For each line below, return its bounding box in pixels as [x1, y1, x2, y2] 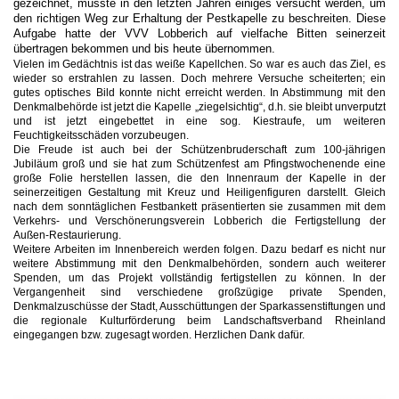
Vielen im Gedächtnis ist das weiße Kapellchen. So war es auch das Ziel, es [13, 58, 386, 70]
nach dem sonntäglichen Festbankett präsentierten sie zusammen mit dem [13, 200, 386, 213]
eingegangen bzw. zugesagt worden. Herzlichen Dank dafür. [13, 329, 305, 341]
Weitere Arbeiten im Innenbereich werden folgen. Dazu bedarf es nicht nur [13, 243, 386, 256]
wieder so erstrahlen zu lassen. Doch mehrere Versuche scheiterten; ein [13, 72, 386, 85]
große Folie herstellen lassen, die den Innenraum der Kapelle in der [13, 172, 386, 184]
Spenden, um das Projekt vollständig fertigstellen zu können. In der [13, 272, 386, 284]
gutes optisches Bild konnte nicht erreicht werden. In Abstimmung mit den [13, 86, 386, 99]
